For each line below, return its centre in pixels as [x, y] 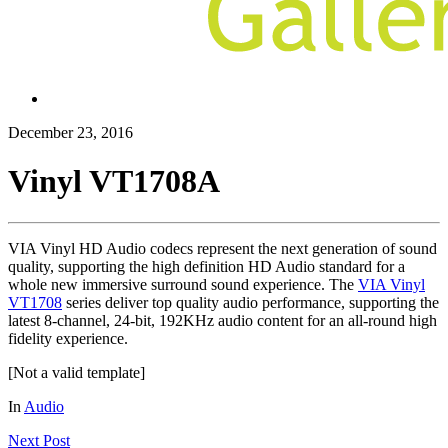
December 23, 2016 [70, 132]
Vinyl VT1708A [114, 181]
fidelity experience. [68, 338]
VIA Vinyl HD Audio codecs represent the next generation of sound [222, 248]
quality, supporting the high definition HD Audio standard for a [206, 266]
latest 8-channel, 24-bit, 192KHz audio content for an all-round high [222, 320]
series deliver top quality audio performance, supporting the [250, 302]
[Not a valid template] [76, 372]
